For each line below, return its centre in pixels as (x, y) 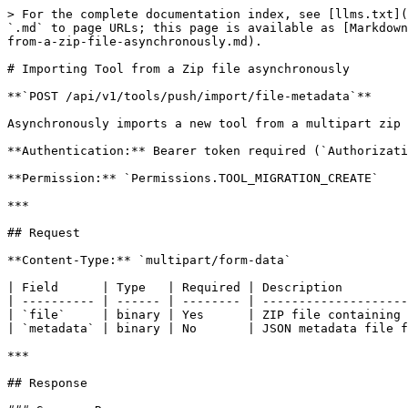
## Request (44, 233)
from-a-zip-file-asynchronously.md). (135, 41)
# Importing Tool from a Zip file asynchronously (178, 69)
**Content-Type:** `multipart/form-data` (149, 260)
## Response (47, 383)
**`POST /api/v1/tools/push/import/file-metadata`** (189, 96)
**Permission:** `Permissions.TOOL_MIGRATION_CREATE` (193, 178)
